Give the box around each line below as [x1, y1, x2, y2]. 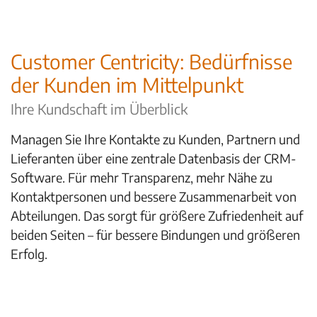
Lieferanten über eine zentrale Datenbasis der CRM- [11, 150, 296, 166]
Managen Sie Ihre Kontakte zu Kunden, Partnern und [11, 131, 300, 147]
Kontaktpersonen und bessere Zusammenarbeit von [11, 188, 296, 204]
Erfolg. [11, 246, 47, 262]
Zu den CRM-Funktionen [11, 275, 146, 292]
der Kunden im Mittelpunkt [11, 72, 243, 97]
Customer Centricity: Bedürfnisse [11, 49, 292, 74]
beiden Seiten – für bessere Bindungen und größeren [11, 226, 300, 243]
